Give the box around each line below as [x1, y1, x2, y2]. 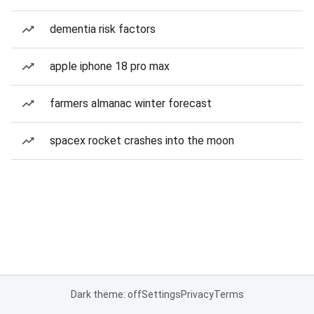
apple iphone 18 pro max [50, 60, 170, 73]
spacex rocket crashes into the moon [50, 134, 234, 147]
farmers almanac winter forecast [50, 97, 212, 110]
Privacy [180, 289, 214, 300]
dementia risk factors [50, 22, 156, 36]
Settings [141, 289, 181, 300]
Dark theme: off [70, 289, 142, 300]
